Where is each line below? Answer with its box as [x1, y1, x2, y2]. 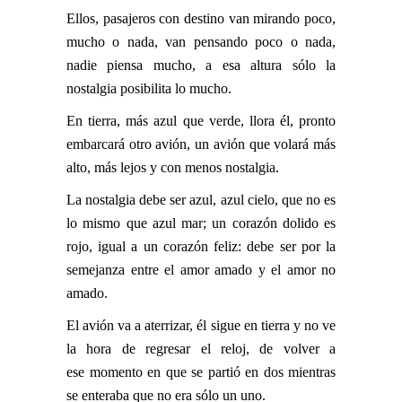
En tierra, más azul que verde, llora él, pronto [66, 112, 336, 128]
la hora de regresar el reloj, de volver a [66, 340, 336, 356]
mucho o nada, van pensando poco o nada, [66, 33, 336, 49]
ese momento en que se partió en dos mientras [66, 363, 336, 380]
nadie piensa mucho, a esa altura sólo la [66, 57, 336, 73]
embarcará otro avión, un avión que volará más [66, 135, 336, 152]
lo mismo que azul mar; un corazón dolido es [66, 214, 336, 231]
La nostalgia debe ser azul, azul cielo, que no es [66, 191, 336, 207]
